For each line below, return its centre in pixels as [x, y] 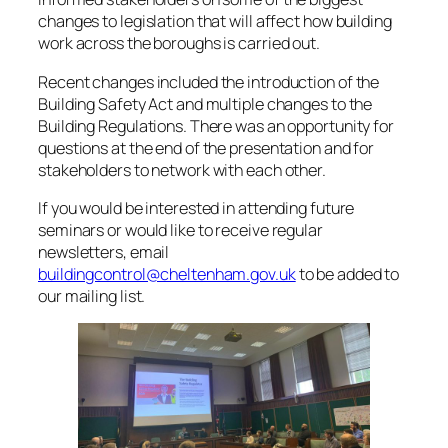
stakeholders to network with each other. [182, 169]
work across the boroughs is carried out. [179, 43]
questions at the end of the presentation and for [206, 147]
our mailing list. [92, 295]
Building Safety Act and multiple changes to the [205, 103]
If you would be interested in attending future [196, 207]
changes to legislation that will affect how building [215, 21]
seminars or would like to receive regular [180, 229]
